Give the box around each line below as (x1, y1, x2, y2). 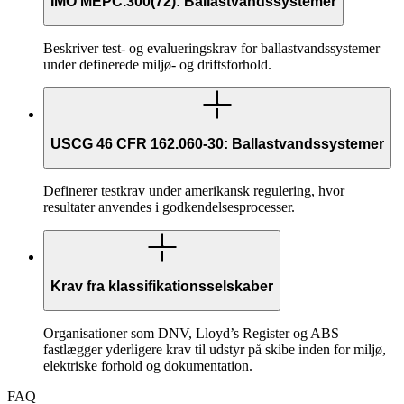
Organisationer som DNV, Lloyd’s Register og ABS (43, 326, 339, 342)
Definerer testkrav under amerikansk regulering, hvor (43, 183, 344, 199)
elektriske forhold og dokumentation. (43, 358, 252, 374)
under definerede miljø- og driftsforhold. (43, 57, 271, 73)
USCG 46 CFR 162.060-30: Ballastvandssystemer (50, 135, 384, 151)
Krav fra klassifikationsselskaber (50, 278, 273, 294)
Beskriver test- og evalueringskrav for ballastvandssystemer (43, 41, 380, 57)
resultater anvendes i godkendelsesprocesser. (43, 199, 295, 216)
